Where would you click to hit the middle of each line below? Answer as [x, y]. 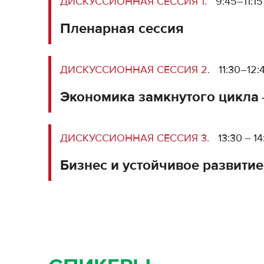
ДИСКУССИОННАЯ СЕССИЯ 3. [135, 138]
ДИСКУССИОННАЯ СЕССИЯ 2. [135, 70]
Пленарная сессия [122, 29]
